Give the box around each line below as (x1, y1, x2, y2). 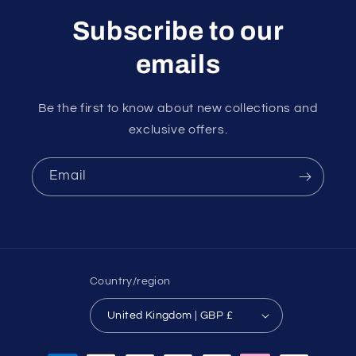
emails (135, 49, 221, 79)
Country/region (89, 276, 171, 288)
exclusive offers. (128, 122, 228, 136)
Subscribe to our (72, 16, 284, 45)
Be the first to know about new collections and (37, 101, 319, 114)
